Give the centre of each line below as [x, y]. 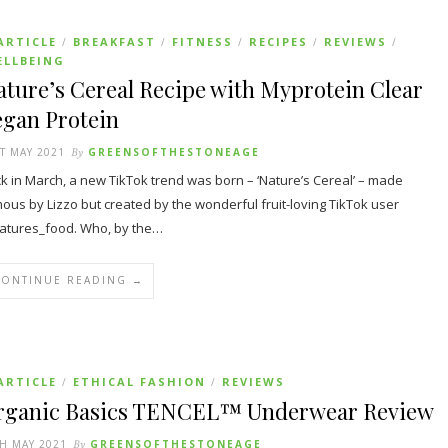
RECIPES [278, 41]
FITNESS [202, 41]
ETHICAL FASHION [139, 381]
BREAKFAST [114, 41]
